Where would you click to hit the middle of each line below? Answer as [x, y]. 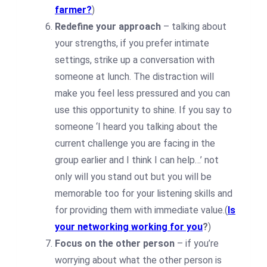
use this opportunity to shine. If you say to [143, 110]
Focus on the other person [115, 244]
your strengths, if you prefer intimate [132, 44]
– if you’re [197, 244]
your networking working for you [129, 227]
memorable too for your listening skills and [144, 194]
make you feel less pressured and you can [142, 94]
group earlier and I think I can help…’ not [137, 160]
